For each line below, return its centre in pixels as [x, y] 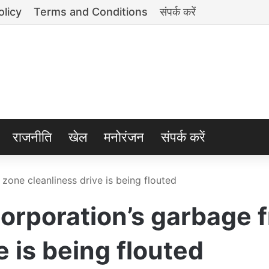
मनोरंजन [124, 137]
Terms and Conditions [91, 12]
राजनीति [32, 137]
